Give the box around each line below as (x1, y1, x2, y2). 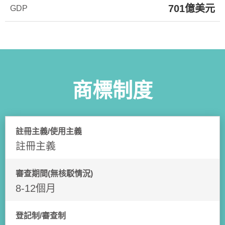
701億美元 (168, 3, 215, 14)
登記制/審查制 (16, 211, 66, 220)
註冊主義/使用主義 (16, 127, 82, 136)
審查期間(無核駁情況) (16, 169, 93, 178)
